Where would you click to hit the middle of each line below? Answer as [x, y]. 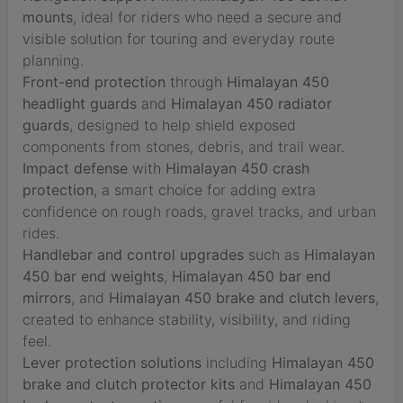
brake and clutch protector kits [129, 384]
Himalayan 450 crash [237, 168]
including [237, 362]
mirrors [47, 297]
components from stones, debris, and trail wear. [184, 146]
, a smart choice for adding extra [205, 189]
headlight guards [80, 103]
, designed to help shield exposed [183, 125]
